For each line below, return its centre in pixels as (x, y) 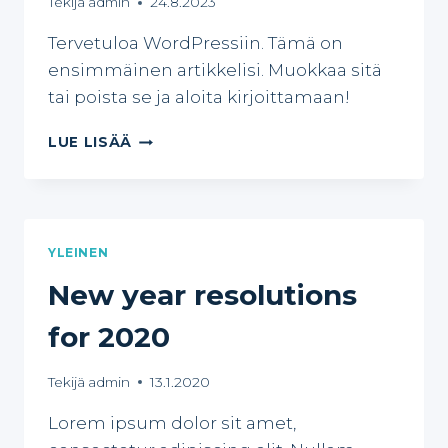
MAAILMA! (170, 158)
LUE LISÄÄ (90, 142)
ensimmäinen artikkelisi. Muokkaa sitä (215, 70)
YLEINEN (78, 253)
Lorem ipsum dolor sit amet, (172, 422)
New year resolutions (202, 295)
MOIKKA (163, 137)
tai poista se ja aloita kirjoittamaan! (199, 97)
